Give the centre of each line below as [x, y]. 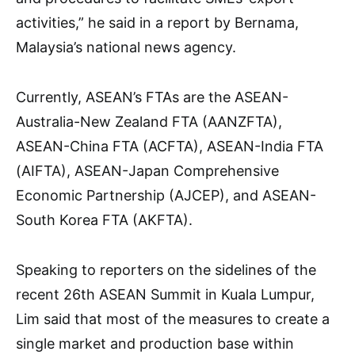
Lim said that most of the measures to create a [173, 319]
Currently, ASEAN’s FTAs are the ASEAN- [152, 97]
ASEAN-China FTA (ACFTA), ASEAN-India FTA [170, 146]
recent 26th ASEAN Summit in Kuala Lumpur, [165, 294]
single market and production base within [155, 343]
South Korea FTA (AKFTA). [104, 219]
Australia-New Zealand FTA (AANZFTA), [149, 121]
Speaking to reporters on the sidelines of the [166, 269]
